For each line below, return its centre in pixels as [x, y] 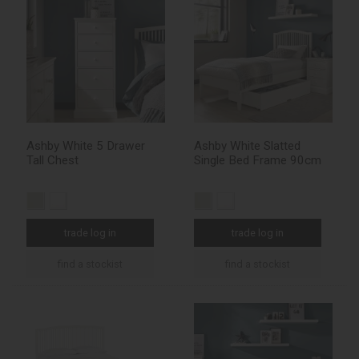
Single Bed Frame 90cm [258, 161]
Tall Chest [52, 161]
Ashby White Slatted [247, 146]
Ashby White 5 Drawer [86, 146]
